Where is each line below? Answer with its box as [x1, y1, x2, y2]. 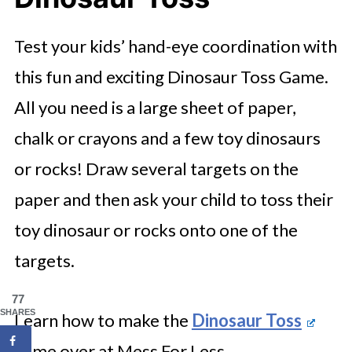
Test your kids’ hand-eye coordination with [13, 35, 337, 57]
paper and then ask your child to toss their [13, 189, 333, 210]
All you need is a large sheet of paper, [13, 97, 296, 118]
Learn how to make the [13, 310, 192, 331]
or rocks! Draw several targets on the [13, 158, 299, 179]
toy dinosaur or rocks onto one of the [13, 219, 298, 240]
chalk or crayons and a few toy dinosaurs [13, 127, 321, 148]
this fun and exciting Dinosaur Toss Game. [13, 66, 328, 87]
